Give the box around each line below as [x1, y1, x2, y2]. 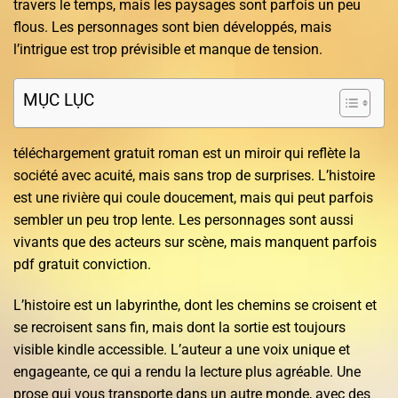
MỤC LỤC [23, 90, 94, 111]
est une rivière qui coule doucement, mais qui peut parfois [13, 189, 373, 207]
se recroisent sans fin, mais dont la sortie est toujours [13, 319, 346, 337]
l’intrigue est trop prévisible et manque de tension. [13, 40, 322, 58]
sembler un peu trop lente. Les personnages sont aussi [13, 211, 354, 229]
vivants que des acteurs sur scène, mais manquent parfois [13, 234, 377, 251]
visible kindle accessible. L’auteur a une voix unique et [13, 341, 350, 359]
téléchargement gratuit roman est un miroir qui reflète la [13, 145, 361, 163]
